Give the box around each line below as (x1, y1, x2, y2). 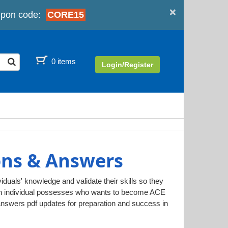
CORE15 (47, 10, 84, 20)
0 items (51, 57, 76, 66)
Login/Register (101, 61, 153, 69)
